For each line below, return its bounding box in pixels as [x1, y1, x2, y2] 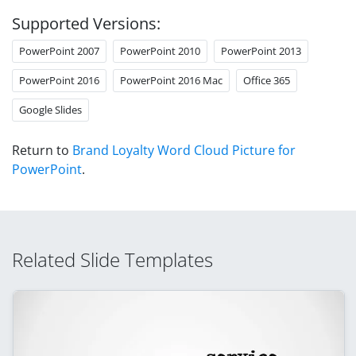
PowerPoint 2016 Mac [120, 72, 222, 87]
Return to [12, 141, 72, 159]
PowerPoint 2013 [221, 43, 301, 58]
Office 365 [243, 72, 290, 87]
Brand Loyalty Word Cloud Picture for [72, 141, 296, 159]
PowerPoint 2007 [19, 43, 99, 58]
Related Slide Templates [12, 246, 213, 273]
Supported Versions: [12, 12, 161, 34]
